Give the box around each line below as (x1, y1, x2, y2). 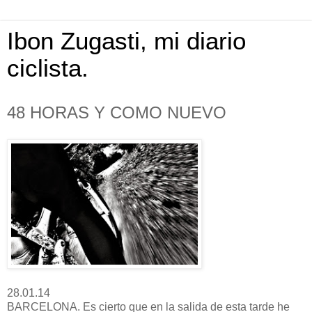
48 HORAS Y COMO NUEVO (7, 103, 226, 122)
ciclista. (7, 55, 88, 81)
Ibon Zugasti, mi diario (7, 28, 246, 54)
